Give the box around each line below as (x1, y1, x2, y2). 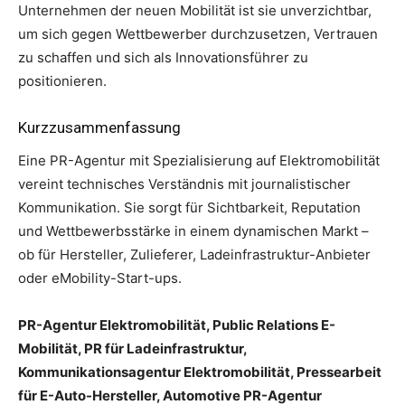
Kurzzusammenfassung (18, 118, 181, 137)
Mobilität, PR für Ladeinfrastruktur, (18, 339, 247, 357)
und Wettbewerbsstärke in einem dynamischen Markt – (18, 221, 369, 240)
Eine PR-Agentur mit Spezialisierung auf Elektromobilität (18, 151, 380, 169)
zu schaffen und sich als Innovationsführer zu (18, 48, 308, 66)
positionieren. (18, 71, 107, 89)
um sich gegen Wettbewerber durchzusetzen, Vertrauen (18, 24, 378, 42)
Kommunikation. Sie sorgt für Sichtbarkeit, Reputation (18, 198, 361, 216)
